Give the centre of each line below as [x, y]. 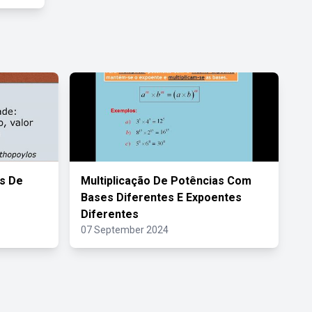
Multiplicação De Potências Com [166, 181]
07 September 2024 [125, 230]
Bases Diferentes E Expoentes [161, 197]
